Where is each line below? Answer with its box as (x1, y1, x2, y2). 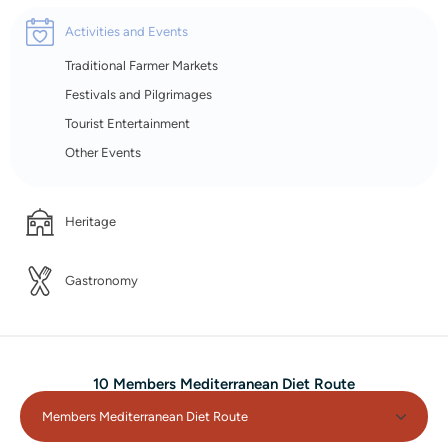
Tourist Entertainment (65, 116, 190, 131)
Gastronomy (65, 273, 138, 288)
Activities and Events (65, 24, 188, 39)
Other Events (65, 145, 141, 160)
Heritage (65, 214, 116, 229)
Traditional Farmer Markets (65, 58, 218, 73)
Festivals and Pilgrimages (65, 87, 212, 102)
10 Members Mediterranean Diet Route (93, 375, 355, 393)
